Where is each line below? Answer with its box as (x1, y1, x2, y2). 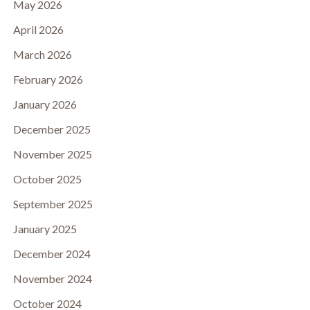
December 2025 (12, 122, 91, 136)
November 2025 (12, 147, 92, 161)
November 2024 (12, 272, 92, 285)
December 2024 (12, 247, 91, 260)
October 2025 (12, 172, 82, 185)
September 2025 (12, 197, 93, 210)
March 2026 (12, 48, 72, 61)
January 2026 (12, 98, 77, 111)
